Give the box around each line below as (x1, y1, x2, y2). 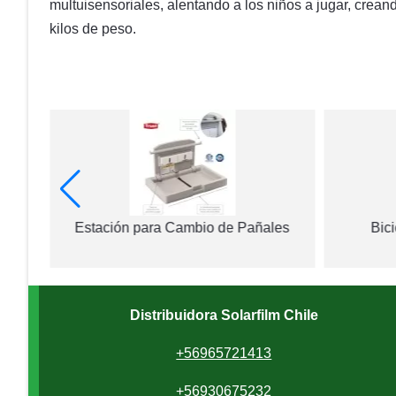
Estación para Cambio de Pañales (74, 220, 290, 235)
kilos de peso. (49, 21, 136, 36)
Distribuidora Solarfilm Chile (129, 308, 318, 323)
